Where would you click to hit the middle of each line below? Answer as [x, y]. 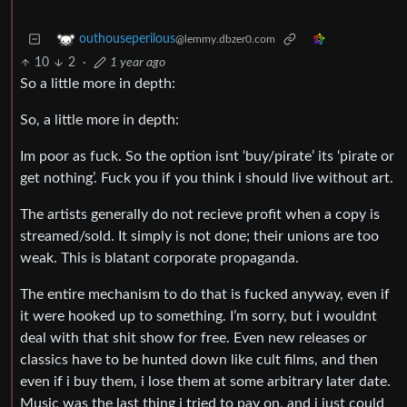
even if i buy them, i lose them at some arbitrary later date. [205, 382]
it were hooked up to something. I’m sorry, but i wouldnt [199, 317]
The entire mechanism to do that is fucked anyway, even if [205, 295]
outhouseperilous [127, 40]
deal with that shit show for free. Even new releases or [194, 338]
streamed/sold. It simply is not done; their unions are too [199, 237]
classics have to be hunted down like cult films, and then [199, 360]
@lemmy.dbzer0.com [225, 40]
